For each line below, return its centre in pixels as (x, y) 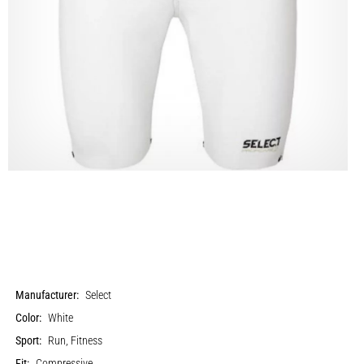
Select (99, 295)
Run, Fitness (76, 340)
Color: (29, 318)
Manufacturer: (48, 295)
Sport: (29, 340)
